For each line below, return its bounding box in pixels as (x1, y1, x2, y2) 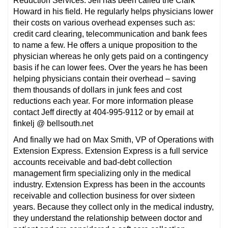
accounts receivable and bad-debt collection (13, 158, 172, 167)
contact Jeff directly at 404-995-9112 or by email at (13, 108, 193, 117)
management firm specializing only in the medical (13, 169, 191, 178)
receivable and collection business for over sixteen (13, 191, 195, 201)
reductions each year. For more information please (13, 97, 193, 106)
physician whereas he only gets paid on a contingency (13, 52, 208, 61)
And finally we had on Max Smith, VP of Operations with (13, 135, 214, 145)
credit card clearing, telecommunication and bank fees (13, 30, 207, 39)
